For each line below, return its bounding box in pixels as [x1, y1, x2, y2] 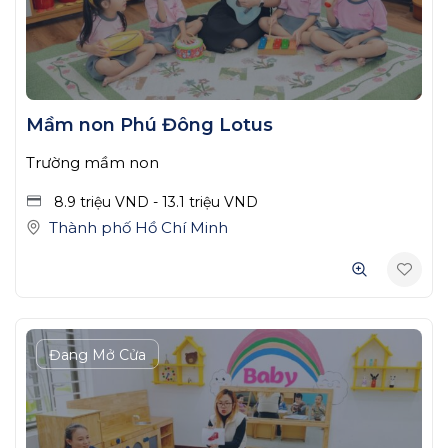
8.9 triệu [54, 193, 115, 212]
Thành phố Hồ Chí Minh [49, 218, 228, 238]
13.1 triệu [162, 193, 224, 212]
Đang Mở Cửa [49, 346, 146, 365]
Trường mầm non [26, 153, 159, 173]
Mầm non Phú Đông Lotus [26, 114, 273, 137]
